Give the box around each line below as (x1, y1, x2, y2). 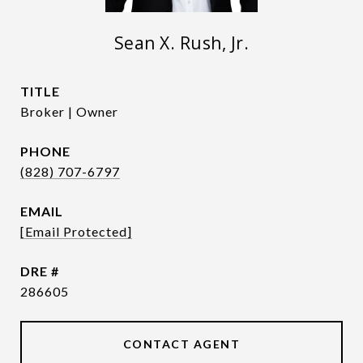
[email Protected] (20, 224, 132, 239)
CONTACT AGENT (122, 337, 241, 351)
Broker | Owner (20, 104, 118, 119)
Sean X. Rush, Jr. (113, 32, 250, 54)
